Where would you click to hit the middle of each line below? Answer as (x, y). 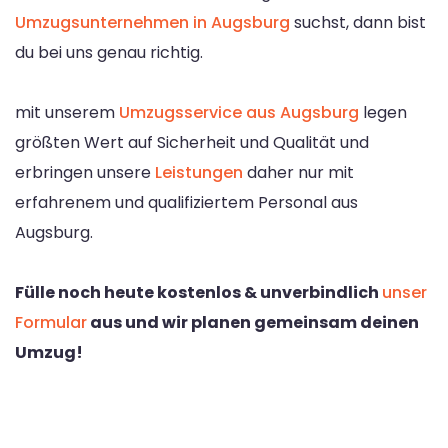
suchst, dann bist (358, 23)
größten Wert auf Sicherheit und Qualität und (192, 143)
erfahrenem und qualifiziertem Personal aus (186, 203)
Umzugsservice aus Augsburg (239, 113)
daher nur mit (298, 173)
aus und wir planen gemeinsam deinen (253, 323)
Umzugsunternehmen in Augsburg (152, 23)
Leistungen (199, 173)
